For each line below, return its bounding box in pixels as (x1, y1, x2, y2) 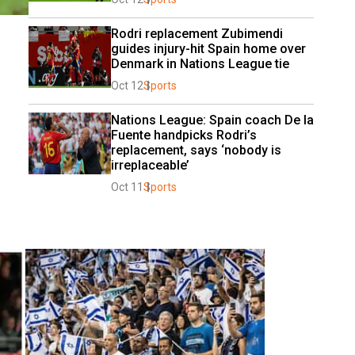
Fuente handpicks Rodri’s (111, 128, 257, 143)
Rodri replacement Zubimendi (111, 26, 283, 41)
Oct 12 (111, 79, 143, 92)
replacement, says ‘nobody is (111, 143, 281, 158)
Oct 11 (111, 181, 143, 193)
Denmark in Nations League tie (111, 56, 289, 71)
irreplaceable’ (111, 158, 189, 173)
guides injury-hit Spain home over (111, 41, 306, 56)
